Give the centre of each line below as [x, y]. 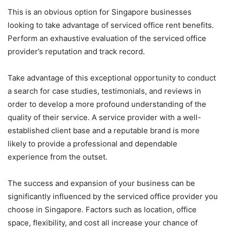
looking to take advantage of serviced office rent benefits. [111, 25]
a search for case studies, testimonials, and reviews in [104, 91]
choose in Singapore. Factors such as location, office [102, 210]
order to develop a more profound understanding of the [107, 104]
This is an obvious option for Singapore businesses [100, 12]
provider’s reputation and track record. [76, 52]
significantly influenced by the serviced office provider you [113, 197]
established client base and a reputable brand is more [104, 131]
